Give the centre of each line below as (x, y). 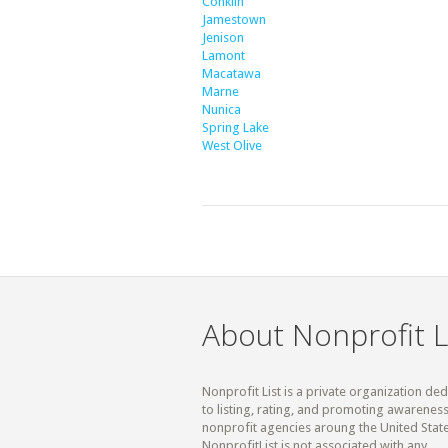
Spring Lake (235, 127)
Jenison (223, 37)
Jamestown (234, 19)
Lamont (223, 55)
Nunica (221, 109)
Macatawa (231, 73)
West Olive (232, 145)
